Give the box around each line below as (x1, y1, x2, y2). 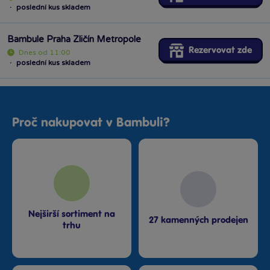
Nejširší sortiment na (28, 210, 115, 219)
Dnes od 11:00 (19, 48, 71, 57)
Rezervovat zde (189, 46, 252, 55)
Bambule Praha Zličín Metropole (7, 34, 141, 45)
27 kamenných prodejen (148, 215, 248, 225)
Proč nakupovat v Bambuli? (12, 117, 170, 130)
